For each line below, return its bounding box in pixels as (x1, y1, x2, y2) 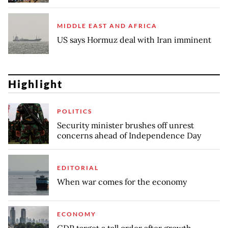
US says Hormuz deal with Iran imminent (57, 35, 211, 45)
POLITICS (57, 107, 92, 115)
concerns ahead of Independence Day (57, 130, 201, 140)
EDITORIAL (57, 163, 99, 172)
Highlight (8, 77, 63, 91)
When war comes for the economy (57, 176, 187, 187)
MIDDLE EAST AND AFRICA (57, 22, 157, 30)
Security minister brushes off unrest (57, 120, 194, 130)
